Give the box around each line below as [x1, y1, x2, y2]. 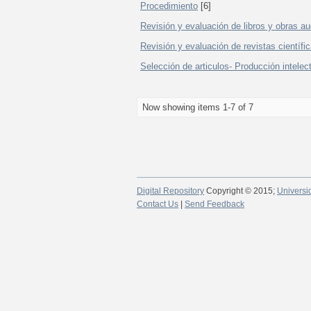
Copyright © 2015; [204, 186, 277, 196]
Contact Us [137, 199, 178, 209]
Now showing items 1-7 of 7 [142, 102, 253, 112]
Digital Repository [137, 186, 204, 196]
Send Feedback [185, 199, 244, 209]
